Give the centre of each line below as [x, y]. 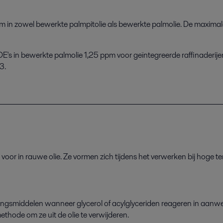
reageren [177, 203]
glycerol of [94, 203]
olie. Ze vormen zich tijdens [93, 156]
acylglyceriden [136, 203]
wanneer [61, 203]
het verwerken [162, 156]
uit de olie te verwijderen [88, 215]
